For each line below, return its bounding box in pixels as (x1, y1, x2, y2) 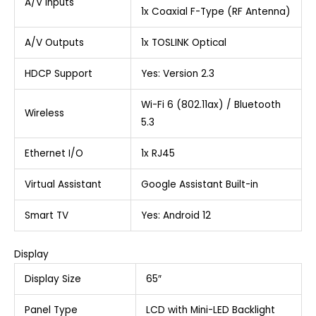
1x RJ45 (140, 146, 175, 160)
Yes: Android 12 (140, 208, 211, 222)
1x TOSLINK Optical (140, 35, 226, 49)
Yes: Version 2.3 (140, 66, 214, 80)
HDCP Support (24, 66, 92, 80)
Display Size (24, 272, 81, 286)
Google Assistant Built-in (140, 177, 258, 191)
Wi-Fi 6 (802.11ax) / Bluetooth (140, 97, 281, 111)
